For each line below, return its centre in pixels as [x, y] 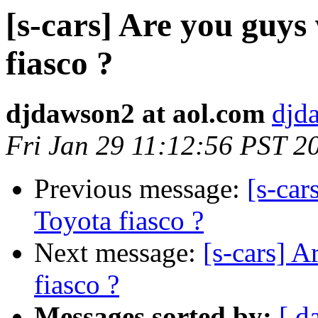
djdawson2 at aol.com [135, 114]
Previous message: [141, 189]
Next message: [119, 253]
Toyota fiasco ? [119, 221]
